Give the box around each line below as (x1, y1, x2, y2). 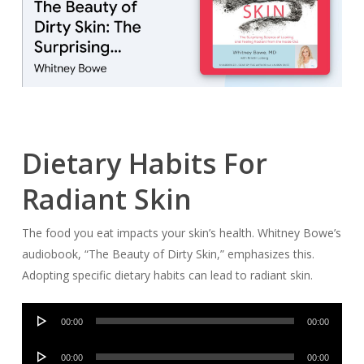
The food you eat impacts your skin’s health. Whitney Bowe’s (21, 224, 341, 240)
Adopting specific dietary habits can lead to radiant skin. (21, 266, 313, 283)
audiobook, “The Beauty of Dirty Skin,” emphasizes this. (21, 245, 314, 262)
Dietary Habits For (21, 144, 267, 182)
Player (20, 325, 54, 341)
